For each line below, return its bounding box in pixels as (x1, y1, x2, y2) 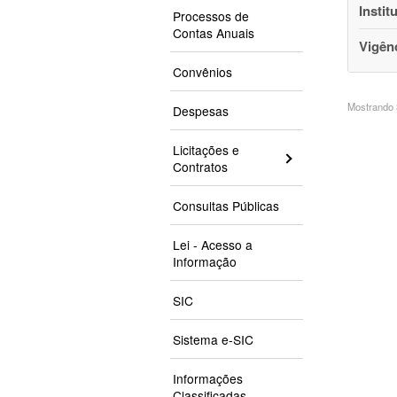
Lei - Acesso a (173, 236, 253, 254)
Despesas (173, 102, 229, 121)
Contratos (173, 158, 228, 176)
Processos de (173, 7, 249, 26)
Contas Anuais (173, 24, 254, 43)
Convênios (173, 63, 232, 82)
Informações (173, 370, 243, 388)
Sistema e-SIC (173, 331, 253, 349)
